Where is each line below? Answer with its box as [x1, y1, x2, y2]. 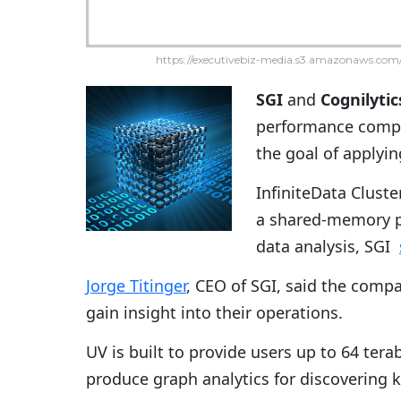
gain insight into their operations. [86, 302, 343, 324]
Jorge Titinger [86, 275, 186, 297]
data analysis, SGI [256, 235, 399, 258]
